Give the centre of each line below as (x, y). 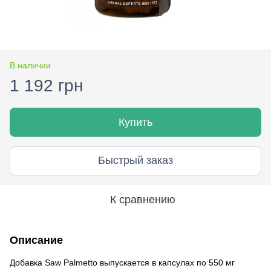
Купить (135, 122)
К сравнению (143, 199)
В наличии (30, 65)
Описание (36, 240)
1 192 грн (46, 85)
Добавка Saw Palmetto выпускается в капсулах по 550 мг (122, 262)
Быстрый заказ (135, 161)
